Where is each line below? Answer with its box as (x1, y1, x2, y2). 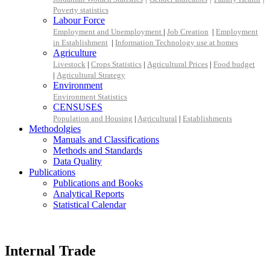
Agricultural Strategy (57, 71, 125, 80)
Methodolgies (29, 124, 81, 134)
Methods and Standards (53, 145, 142, 155)
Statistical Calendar (53, 199, 126, 210)
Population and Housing (53, 114, 133, 123)
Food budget (213, 60, 255, 69)
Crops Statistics (91, 60, 142, 69)
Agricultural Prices (147, 60, 208, 69)
